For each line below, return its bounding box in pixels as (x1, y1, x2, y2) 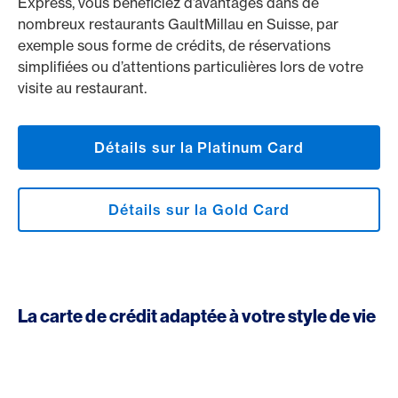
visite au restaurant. (18, 79, 150, 97)
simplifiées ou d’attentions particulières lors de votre (18, 58, 363, 76)
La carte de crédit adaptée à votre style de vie (18, 305, 377, 327)
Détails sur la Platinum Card (94, 139, 304, 156)
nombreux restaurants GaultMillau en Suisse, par (18, 15, 338, 33)
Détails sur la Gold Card (108, 201, 290, 219)
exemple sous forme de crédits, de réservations (18, 36, 330, 54)
